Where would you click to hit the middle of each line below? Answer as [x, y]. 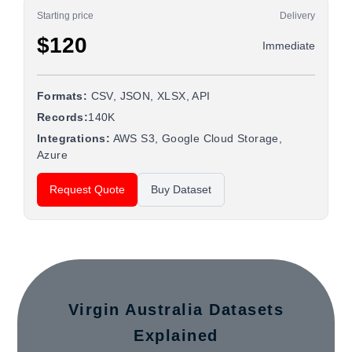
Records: [63, 117]
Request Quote [87, 189]
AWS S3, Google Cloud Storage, [196, 138]
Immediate [289, 45]
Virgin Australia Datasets [176, 310]
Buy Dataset [181, 189]
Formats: [62, 96]
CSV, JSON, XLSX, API [149, 96]
